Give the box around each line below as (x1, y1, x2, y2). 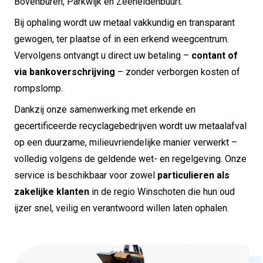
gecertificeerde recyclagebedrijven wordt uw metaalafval (14, 120, 247, 132)
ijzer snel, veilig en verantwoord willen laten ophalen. (14, 203, 229, 214)
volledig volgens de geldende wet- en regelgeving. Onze (14, 153, 247, 165)
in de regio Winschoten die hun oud (89, 186, 235, 198)
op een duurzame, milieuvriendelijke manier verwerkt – (14, 137, 237, 149)
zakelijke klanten (14, 186, 89, 198)
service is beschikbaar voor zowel (14, 170, 157, 181)
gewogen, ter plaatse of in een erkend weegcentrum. (14, 33, 229, 45)
